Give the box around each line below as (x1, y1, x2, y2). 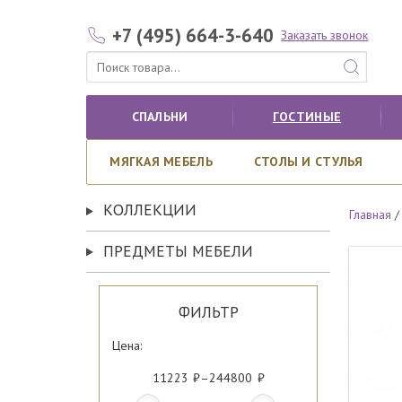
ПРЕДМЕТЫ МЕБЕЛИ (102, 240, 253, 261)
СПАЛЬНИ (131, 109, 188, 125)
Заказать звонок (281, 27, 369, 43)
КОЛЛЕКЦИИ (102, 199, 197, 221)
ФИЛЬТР (178, 301, 239, 323)
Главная (349, 205, 392, 223)
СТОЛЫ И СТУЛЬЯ (253, 153, 363, 170)
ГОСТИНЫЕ (272, 109, 342, 125)
